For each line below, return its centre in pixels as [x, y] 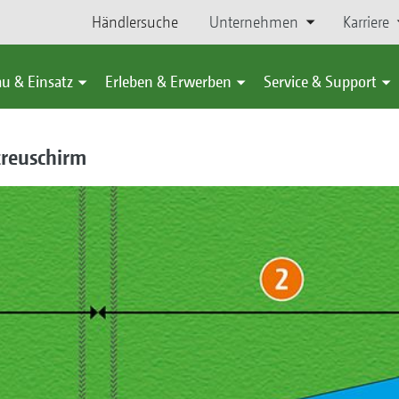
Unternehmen [253, 22]
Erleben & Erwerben [168, 81]
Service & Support [320, 81]
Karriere [366, 22]
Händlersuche [135, 22]
